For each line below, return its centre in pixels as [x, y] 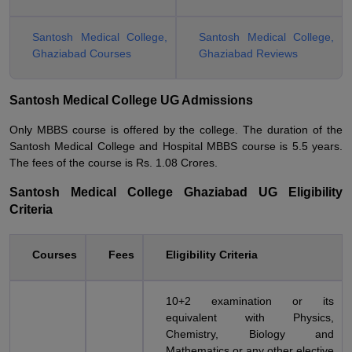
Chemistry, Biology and [250, 334]
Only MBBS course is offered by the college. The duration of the [176, 130]
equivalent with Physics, [250, 317]
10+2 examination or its [250, 301]
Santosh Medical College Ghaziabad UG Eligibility [176, 192]
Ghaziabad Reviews [248, 53]
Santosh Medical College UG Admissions [131, 100]
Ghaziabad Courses [82, 53]
